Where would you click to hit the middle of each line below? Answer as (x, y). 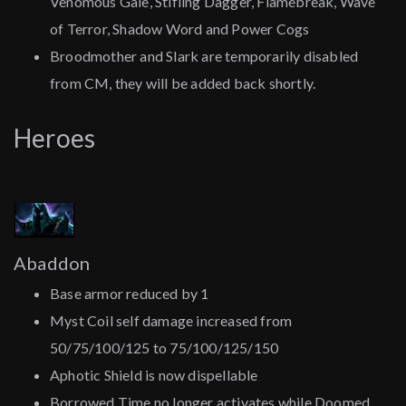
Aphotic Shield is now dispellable (154, 375)
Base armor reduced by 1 (130, 294)
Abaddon (52, 263)
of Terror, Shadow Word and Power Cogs (180, 29)
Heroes (55, 138)
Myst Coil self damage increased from (171, 321)
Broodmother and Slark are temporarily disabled (204, 56)
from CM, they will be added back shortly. (183, 83)
